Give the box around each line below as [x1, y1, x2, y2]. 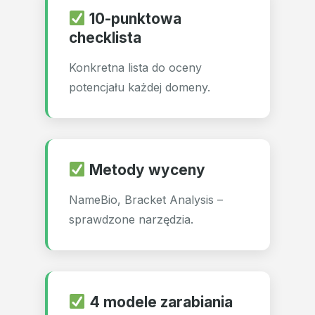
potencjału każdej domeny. [69, 80, 210, 94]
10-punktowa [85, 10, 181, 27]
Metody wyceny [85, 161, 205, 179]
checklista [69, 29, 141, 46]
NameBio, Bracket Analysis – [69, 193, 223, 207]
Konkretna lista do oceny [69, 60, 202, 75]
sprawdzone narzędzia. [69, 212, 193, 226]
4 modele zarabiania [85, 293, 233, 311]
